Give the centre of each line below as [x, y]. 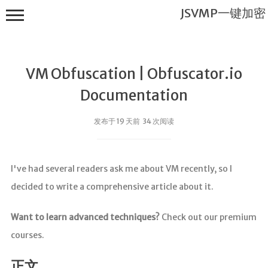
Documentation [134, 96]
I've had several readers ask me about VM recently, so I [121, 169]
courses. [27, 235]
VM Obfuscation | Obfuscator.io [134, 74]
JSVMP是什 [77, 192]
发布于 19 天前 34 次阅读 [134, 121]
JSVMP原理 [77, 259]
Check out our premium [208, 217]
